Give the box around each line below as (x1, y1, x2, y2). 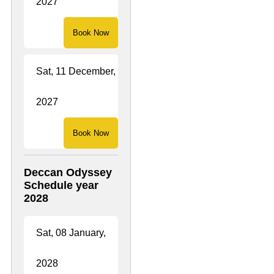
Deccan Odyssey (24, 166, 112, 179)
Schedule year (24, 179, 98, 191)
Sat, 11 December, (36, 65, 116, 76)
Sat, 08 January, (36, 227, 106, 238)
